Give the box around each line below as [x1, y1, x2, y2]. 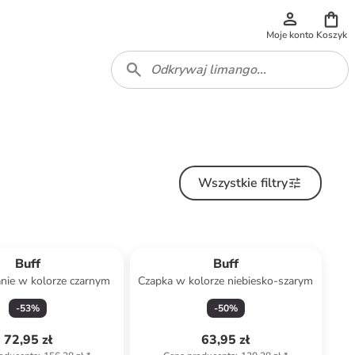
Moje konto [266, 29, 314, 41]
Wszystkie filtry [198, 174, 288, 192]
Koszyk [315, 29, 347, 41]
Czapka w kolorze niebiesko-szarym [138, 273, 314, 288]
